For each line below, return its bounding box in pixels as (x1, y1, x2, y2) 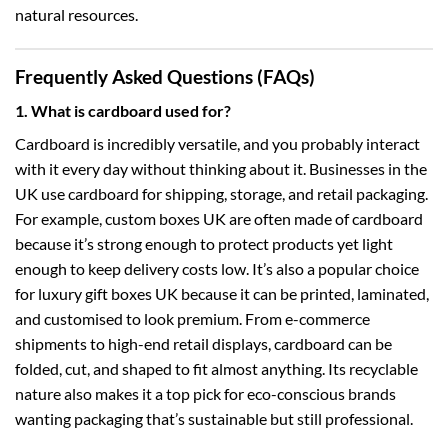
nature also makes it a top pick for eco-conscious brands (15, 384, 396, 404)
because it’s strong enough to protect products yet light (15, 234, 393, 254)
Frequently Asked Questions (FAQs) (15, 64, 315, 88)
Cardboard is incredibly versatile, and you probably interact (15, 134, 420, 154)
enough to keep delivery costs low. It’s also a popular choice (15, 259, 419, 279)
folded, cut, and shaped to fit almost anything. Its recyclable (15, 359, 418, 379)
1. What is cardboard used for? (15, 101, 231, 121)
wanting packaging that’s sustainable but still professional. (15, 409, 413, 429)
